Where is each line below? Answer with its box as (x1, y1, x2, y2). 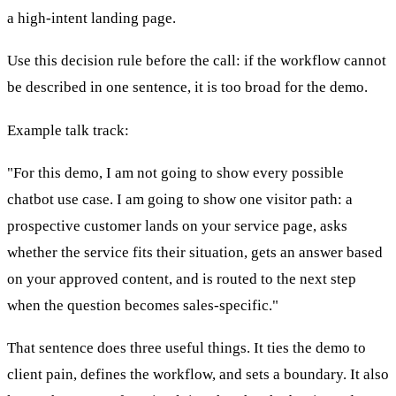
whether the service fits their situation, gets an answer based (7, 243, 383, 261)
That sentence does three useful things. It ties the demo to (7, 339, 366, 357)
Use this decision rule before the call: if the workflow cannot (7, 52, 386, 70)
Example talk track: (7, 121, 129, 139)
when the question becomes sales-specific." (7, 296, 278, 314)
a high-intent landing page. (7, 9, 176, 27)
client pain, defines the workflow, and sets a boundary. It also (7, 366, 389, 384)
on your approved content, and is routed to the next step (7, 270, 356, 287)
